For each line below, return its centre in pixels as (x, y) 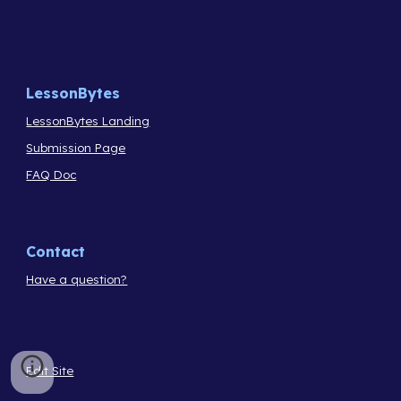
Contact (56, 251)
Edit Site (50, 370)
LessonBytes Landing (88, 121)
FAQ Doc (51, 174)
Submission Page (76, 147)
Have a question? (77, 280)
